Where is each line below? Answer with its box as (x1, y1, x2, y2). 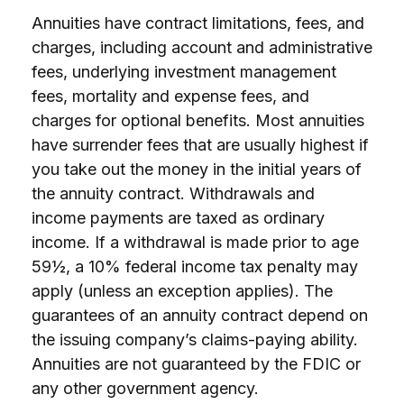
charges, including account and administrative (32, 38, 372, 57)
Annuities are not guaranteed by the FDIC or (32, 354, 361, 373)
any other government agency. (32, 379, 259, 398)
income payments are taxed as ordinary (32, 208, 325, 227)
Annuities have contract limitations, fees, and (32, 14, 364, 32)
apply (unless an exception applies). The (32, 281, 333, 300)
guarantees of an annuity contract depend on (32, 306, 368, 325)
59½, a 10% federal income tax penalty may (32, 257, 358, 276)
